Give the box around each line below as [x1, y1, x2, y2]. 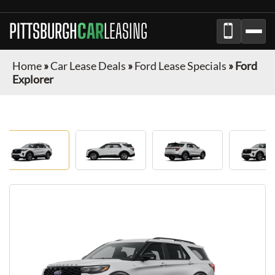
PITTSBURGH [9, 20, 77, 43]
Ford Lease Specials [134, 59, 227, 72]
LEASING [104, 20, 147, 43]
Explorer [12, 72, 53, 86]
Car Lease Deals [50, 59, 126, 72]
